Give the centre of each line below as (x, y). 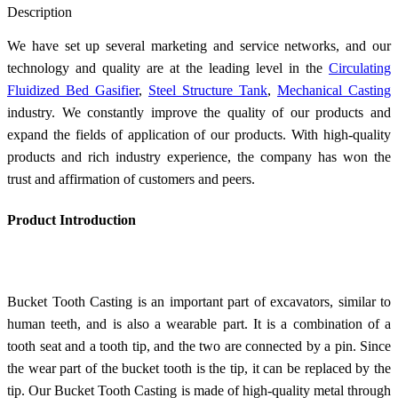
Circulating (360, 68)
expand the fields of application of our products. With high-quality (199, 134)
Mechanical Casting (334, 90)
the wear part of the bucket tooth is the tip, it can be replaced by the (199, 368)
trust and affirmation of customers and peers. (131, 179)
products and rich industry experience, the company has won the (199, 156)
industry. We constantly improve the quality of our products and (199, 112)
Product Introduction (72, 219)
